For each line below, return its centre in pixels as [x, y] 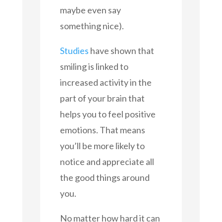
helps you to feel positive [108, 114]
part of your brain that [102, 98]
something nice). [92, 26]
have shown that [121, 50]
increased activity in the [106, 82]
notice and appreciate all [107, 161]
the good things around [105, 177]
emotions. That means [102, 130]
